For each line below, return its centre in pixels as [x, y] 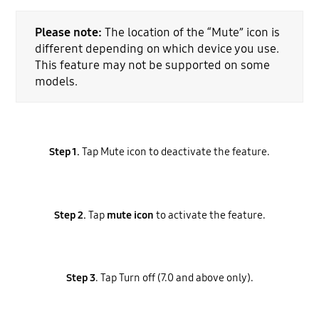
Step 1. [64, 152]
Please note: [68, 32]
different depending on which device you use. [157, 48]
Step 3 [80, 278]
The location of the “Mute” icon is [190, 32]
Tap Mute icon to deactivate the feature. [175, 152]
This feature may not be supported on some [152, 65]
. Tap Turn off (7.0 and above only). [174, 278]
